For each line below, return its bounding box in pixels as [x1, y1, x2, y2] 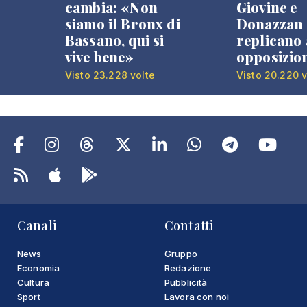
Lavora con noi [164, 291, 230, 302]
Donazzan [236, 14, 304, 33]
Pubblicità [164, 276, 208, 288]
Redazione [164, 262, 212, 273]
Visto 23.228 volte [65, 69, 155, 81]
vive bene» [65, 47, 134, 66]
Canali [17, 217, 56, 234]
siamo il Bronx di [65, 14, 180, 33]
